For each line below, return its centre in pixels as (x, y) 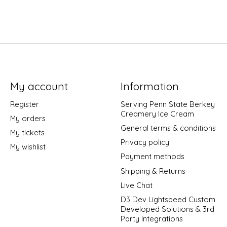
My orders (28, 119)
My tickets (27, 133)
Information (149, 86)
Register (24, 104)
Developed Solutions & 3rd (167, 209)
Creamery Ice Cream (157, 114)
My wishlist (28, 147)
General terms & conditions (168, 128)
